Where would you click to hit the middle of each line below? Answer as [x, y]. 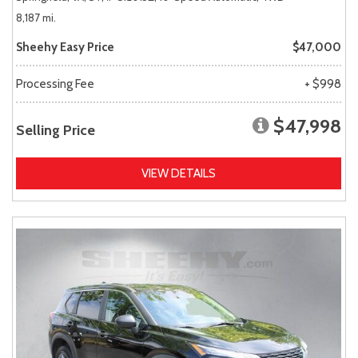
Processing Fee [55, 84]
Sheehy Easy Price [65, 47]
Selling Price [56, 130]
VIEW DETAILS [179, 173]
